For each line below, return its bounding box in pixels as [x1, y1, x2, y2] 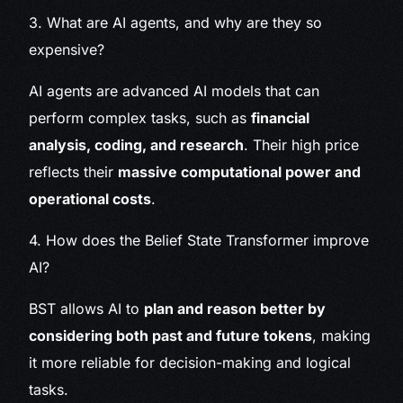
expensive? [29, 40, 105, 59]
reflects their [29, 163, 119, 182]
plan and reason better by [144, 300, 327, 318]
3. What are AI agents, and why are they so [29, 13, 323, 32]
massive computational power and [118, 163, 362, 182]
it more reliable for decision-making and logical [29, 354, 352, 372]
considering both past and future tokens [29, 327, 313, 345]
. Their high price [244, 136, 360, 155]
